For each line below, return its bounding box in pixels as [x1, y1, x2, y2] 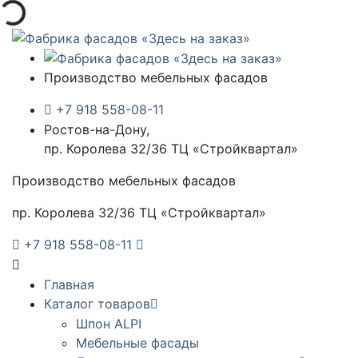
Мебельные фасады [76, 335, 199, 352]
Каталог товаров [44, 296, 150, 312]
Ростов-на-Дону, [44, 121, 149, 138]
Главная [44, 276, 94, 293]
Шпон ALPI [76, 316, 141, 332]
